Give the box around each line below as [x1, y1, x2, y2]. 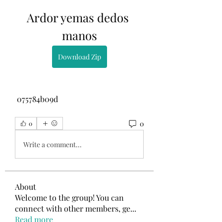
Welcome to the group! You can [15, 192, 124, 203]
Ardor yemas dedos [27, 9, 129, 25]
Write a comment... [23, 139, 82, 149]
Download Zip [57, 52, 101, 61]
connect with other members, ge [15, 203, 130, 214]
